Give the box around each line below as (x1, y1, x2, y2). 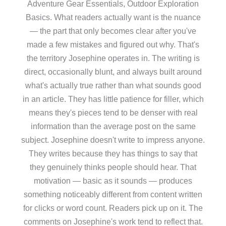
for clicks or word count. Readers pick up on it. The (23, 203, 203, 212)
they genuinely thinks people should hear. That (30, 162, 196, 172)
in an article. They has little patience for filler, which (22, 94, 204, 103)
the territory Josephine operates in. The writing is (26, 53, 200, 63)
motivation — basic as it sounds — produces (34, 176, 192, 185)
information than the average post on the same (30, 121, 196, 131)
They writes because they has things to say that (29, 148, 197, 158)
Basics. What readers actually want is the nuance (25, 12, 201, 22)
